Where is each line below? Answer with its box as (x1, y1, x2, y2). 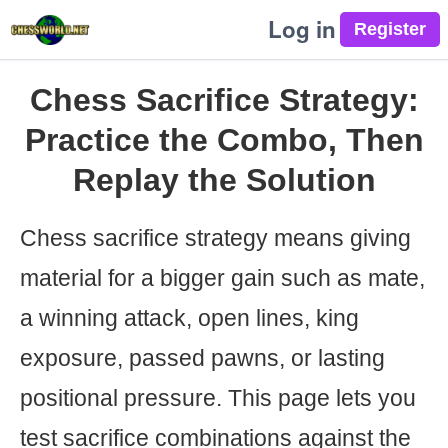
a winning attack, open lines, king (20, 305, 359, 331)
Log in (268, 13, 336, 45)
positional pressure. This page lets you (20, 385, 416, 411)
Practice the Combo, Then (24, 122, 424, 158)
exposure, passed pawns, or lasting (20, 345, 385, 371)
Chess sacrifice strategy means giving (20, 225, 411, 251)
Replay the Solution (72, 162, 376, 198)
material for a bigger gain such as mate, (20, 265, 425, 291)
